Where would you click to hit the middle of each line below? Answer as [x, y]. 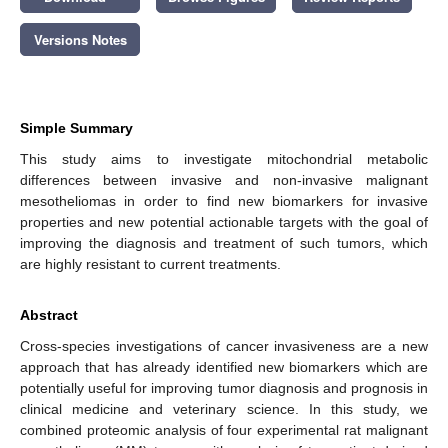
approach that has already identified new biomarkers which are [224, 366]
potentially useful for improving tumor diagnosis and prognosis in [224, 387]
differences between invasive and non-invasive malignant [224, 179]
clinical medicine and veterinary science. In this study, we [224, 408]
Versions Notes [80, 39]
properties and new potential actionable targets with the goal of [224, 221]
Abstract [49, 314]
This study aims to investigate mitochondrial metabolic [224, 158]
